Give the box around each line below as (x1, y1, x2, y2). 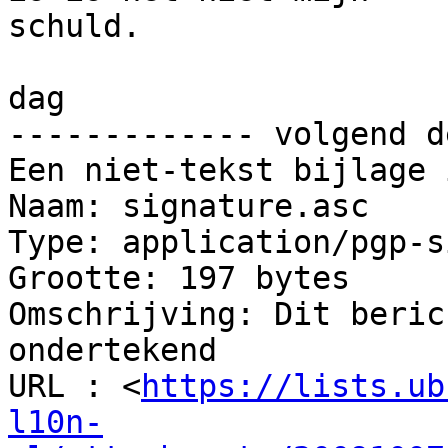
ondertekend (8, 332, 217, 369)
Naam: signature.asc (8, 188, 369, 225)
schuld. (8, 8, 141, 45)
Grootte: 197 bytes (8, 260, 350, 297)
